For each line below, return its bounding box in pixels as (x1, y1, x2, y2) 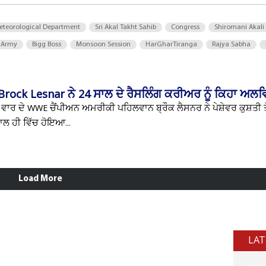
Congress (171, 24, 199, 31)
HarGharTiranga (145, 41, 197, 48)
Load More (18, 175, 62, 183)
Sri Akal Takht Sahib (95, 24, 156, 31)
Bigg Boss (32, 41, 61, 48)
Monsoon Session (76, 41, 131, 48)
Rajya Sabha (212, 41, 251, 48)
